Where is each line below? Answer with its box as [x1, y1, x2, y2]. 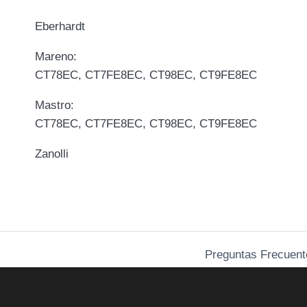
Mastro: [35, 98, 74, 112]
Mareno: [35, 49, 77, 63]
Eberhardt [35, 19, 85, 33]
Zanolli [35, 147, 69, 160]
